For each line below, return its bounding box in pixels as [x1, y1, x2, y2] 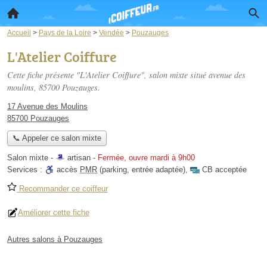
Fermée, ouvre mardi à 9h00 [98, 153, 195, 163]
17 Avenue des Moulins [7, 102, 88, 111]
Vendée [99, 29, 124, 36]
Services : [7, 165, 45, 175]
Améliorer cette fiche [18, 208, 89, 218]
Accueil [7, 29, 31, 36]
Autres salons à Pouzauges [7, 235, 103, 244]
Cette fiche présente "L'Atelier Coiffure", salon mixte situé [7, 69, 209, 80]
